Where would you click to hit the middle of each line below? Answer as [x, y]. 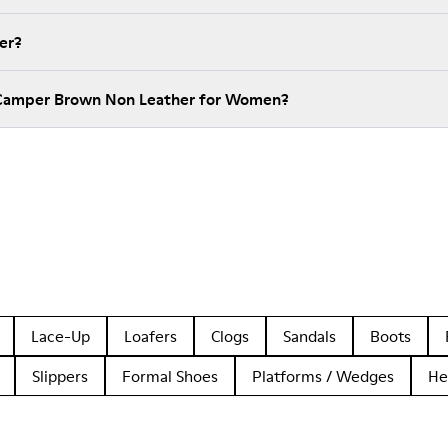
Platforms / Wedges [323, 376]
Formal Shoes [170, 376]
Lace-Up [60, 336]
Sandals [309, 336]
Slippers [60, 376]
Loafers [150, 336]
